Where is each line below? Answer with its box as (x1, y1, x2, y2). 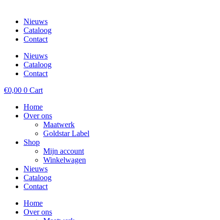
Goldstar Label (43, 129, 89, 137)
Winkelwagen (43, 156, 86, 164)
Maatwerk (43, 120, 75, 129)
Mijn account (43, 147, 84, 155)
